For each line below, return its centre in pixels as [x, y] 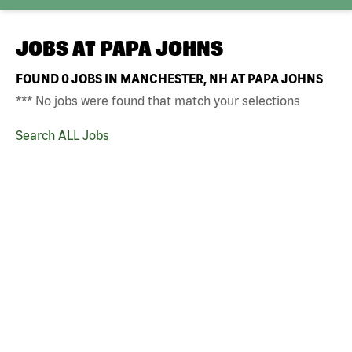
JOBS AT [58, 48]
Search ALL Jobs [62, 135]
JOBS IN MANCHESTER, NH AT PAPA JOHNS [196, 78]
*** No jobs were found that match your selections [158, 100]
